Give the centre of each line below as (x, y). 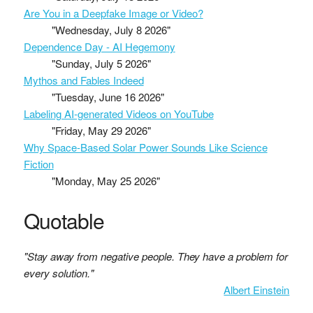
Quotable (64, 220)
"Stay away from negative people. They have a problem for (155, 256)
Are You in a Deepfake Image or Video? (113, 13)
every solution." (58, 272)
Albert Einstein (257, 289)
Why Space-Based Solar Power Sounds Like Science (145, 147)
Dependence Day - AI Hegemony (99, 46)
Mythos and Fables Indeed (83, 80)
